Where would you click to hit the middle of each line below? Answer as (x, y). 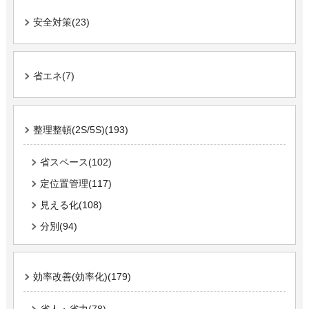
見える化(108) (71, 205)
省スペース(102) (76, 162)
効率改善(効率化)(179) (82, 276)
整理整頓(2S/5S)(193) (80, 129)
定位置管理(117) (76, 183)
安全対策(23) (61, 22)
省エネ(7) (53, 76)
